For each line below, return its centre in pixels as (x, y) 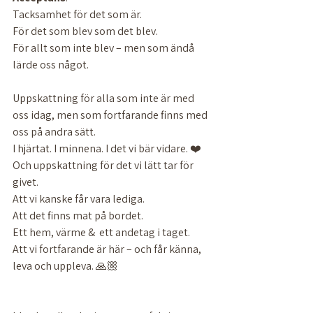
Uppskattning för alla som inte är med (104, 98)
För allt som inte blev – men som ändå (104, 48)
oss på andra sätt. (55, 132)
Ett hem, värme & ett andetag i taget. (101, 232)
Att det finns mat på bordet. (78, 216)
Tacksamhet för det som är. (77, 14)
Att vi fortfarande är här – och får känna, (108, 249)
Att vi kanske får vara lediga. (79, 199)
